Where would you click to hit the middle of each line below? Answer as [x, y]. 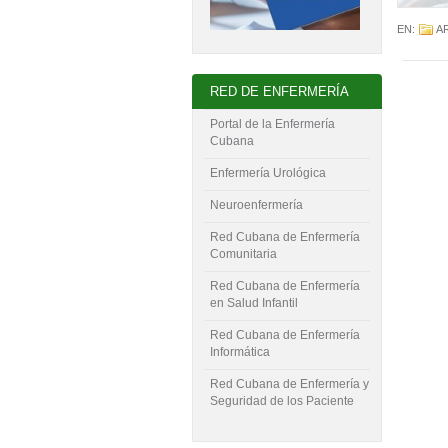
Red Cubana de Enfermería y [289, 384]
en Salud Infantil [254, 303]
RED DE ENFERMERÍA [279, 91]
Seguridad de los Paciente [282, 401]
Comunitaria [243, 254]
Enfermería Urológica [268, 173]
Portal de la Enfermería [272, 124]
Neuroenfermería [256, 205]
